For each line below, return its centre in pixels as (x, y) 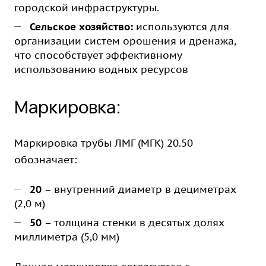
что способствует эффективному (98, 55)
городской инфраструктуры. (87, 8)
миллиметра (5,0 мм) (67, 237)
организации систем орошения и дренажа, (125, 41)
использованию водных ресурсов (101, 69)
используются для (183, 27)
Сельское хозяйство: (83, 27)
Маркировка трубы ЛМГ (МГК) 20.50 (104, 143)
